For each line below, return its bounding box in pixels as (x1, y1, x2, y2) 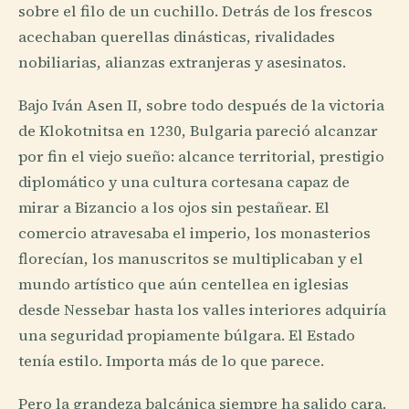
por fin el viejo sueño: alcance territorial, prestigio (18, 146, 384, 168)
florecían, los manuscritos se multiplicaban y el (18, 248, 363, 270)
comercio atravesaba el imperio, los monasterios (18, 223, 371, 245)
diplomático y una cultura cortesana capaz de (18, 172, 350, 194)
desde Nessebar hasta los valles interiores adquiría (18, 299, 386, 321)
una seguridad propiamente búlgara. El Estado (18, 325, 355, 347)
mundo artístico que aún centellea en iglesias (18, 274, 349, 296)
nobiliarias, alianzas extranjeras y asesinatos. (18, 52, 346, 74)
